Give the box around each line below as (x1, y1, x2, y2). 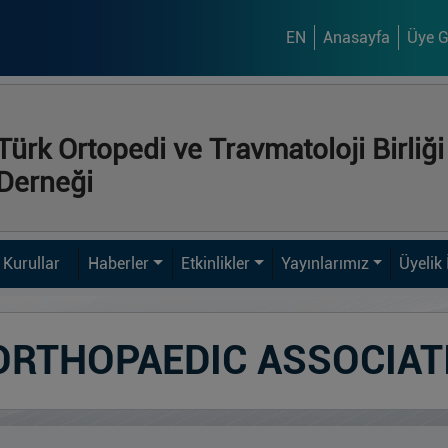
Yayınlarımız (280, 253, 369, 273)
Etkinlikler (181, 253, 251, 273)
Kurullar (2, 253, 60, 273)
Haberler (88, 253, 150, 273)
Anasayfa (322, 28, 390, 48)
